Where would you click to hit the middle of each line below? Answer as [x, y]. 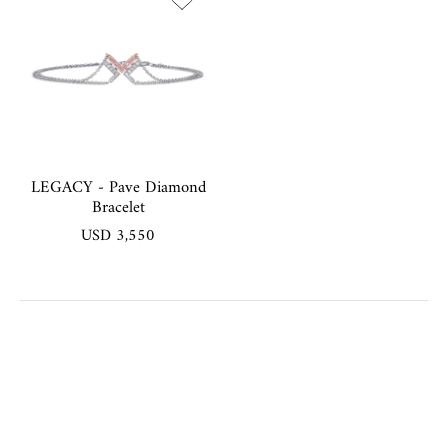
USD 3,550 [118, 235]
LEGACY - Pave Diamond [118, 187]
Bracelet [118, 207]
